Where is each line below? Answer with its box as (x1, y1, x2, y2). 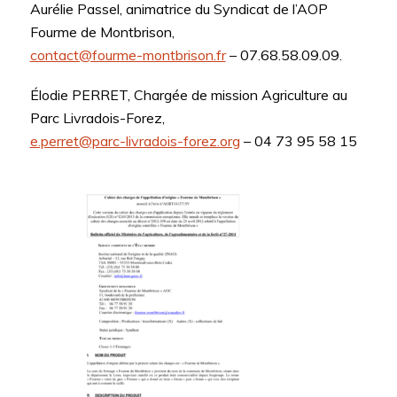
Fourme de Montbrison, (29, 22, 175, 41)
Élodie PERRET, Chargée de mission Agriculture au (29, 86, 347, 105)
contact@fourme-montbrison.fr (29, 45, 226, 64)
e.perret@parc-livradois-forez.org (29, 132, 240, 151)
